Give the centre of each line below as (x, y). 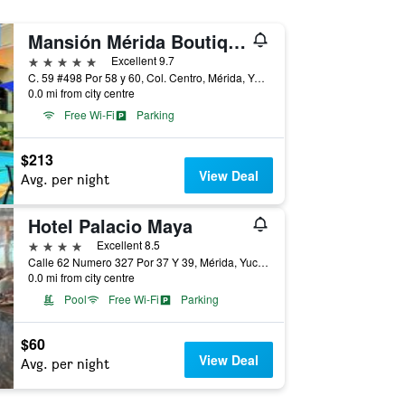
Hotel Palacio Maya (110, 226)
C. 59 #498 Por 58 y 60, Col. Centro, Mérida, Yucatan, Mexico (259, 77)
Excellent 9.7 (142, 60)
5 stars (48, 60)
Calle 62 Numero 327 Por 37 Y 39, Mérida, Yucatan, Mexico (263, 262)
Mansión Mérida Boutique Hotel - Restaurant (236, 41)
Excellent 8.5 (128, 245)
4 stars (48, 245)
